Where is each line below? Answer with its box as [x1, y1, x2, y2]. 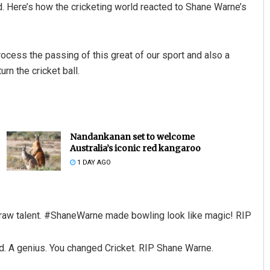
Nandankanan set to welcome [69, 131, 195, 143]
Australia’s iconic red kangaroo [69, 143, 201, 154]
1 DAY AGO [75, 159, 111, 167]
